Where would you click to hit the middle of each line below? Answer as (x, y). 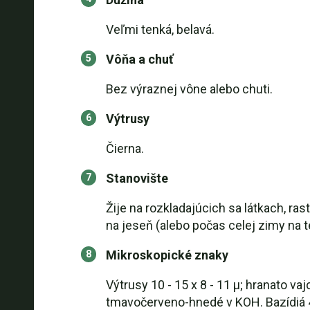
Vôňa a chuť (139, 59)
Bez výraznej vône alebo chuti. (189, 89)
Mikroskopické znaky (167, 255)
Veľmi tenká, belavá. (160, 29)
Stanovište (137, 178)
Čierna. (125, 148)
